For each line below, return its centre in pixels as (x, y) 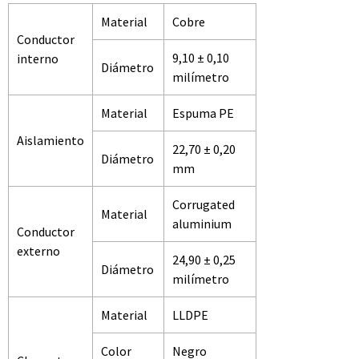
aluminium (202, 223)
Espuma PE (203, 113)
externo (38, 250)
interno (38, 58)
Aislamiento (50, 140)
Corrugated (204, 204)
